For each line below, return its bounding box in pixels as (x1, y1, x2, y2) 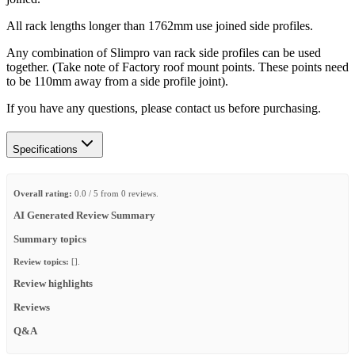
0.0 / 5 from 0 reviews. (72, 188, 158, 198)
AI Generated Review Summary (13, 209, 155, 221)
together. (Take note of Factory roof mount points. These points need (6, 59, 349, 74)
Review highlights (13, 278, 93, 290)
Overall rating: (13, 188, 72, 198)
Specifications (13, 143, 78, 155)
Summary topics (13, 233, 86, 245)
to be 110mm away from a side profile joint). (6, 74, 228, 88)
